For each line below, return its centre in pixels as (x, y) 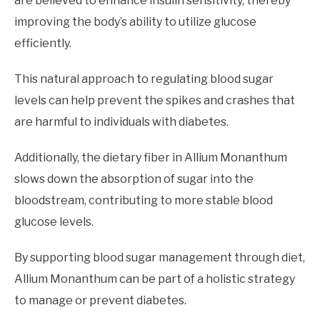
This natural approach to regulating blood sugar (144, 79)
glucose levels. (54, 222)
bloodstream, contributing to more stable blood (144, 201)
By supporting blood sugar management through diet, (160, 258)
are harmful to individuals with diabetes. (121, 122)
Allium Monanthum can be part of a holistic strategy (155, 279)
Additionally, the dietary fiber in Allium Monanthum (151, 158)
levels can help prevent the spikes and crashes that (155, 101)
